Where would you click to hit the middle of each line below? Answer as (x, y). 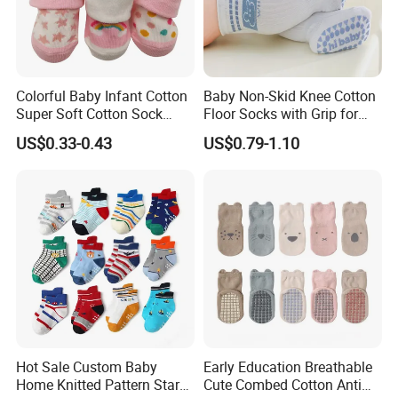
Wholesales (52, 131)
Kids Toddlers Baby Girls (279, 131)
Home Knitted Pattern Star (98, 385)
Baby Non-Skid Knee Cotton (289, 96)
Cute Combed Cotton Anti (282, 385)
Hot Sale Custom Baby (87, 367)
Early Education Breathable (287, 367)
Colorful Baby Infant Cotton (102, 96)
